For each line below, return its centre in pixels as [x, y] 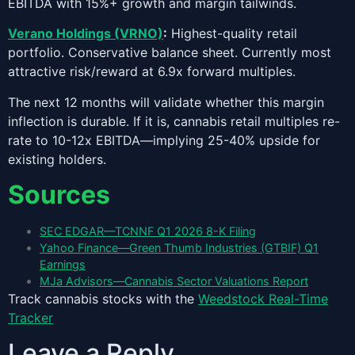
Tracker [31, 317]
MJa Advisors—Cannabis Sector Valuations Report [174, 281]
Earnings [63, 264]
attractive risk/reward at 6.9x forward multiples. [152, 72]
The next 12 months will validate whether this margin [166, 102]
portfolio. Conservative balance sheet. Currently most [170, 53]
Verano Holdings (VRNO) [86, 34]
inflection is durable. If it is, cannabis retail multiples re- [174, 121]
